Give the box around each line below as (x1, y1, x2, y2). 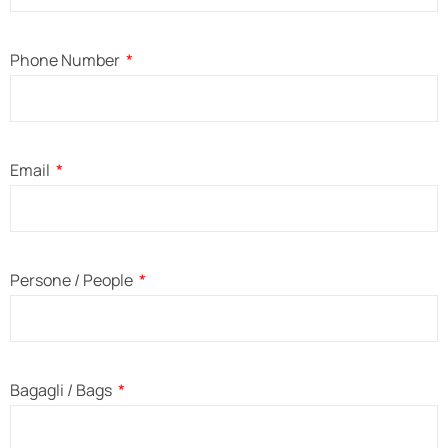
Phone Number (10, 48, 123, 71)
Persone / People (10, 268, 136, 291)
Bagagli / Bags (10, 378, 115, 401)
